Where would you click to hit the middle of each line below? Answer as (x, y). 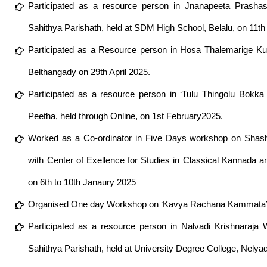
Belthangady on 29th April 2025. (89, 72)
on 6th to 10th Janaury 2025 (82, 182)
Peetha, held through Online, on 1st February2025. (126, 116)
